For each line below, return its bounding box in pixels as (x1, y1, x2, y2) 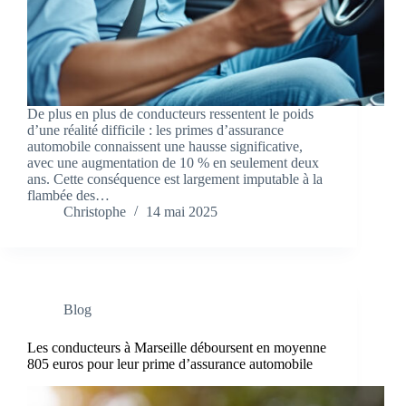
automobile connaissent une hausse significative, (27, 139, 303, 155)
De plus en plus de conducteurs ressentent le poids (27, 106, 314, 122)
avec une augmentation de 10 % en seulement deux (27, 155, 319, 171)
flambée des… (27, 188, 110, 204)
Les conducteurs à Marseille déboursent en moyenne (27, 340, 326, 356)
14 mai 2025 (146, 204, 217, 220)
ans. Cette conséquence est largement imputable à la (27, 171, 323, 188)
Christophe (63, 204, 126, 220)
